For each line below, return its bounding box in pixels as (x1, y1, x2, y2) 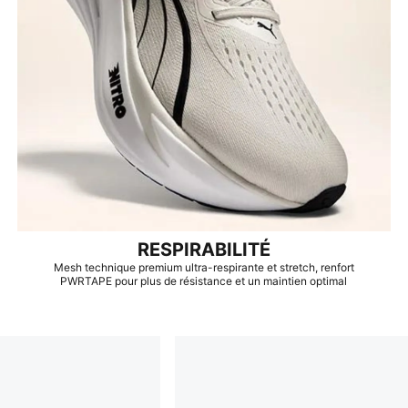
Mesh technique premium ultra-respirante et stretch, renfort (53, 260, 354, 274)
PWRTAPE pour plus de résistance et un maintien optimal (60, 273, 348, 288)
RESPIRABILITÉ (137, 238, 270, 260)
